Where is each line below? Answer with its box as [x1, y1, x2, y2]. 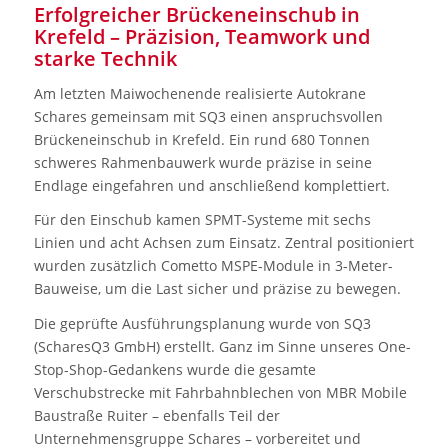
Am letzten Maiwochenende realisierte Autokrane [33, 83, 366, 103]
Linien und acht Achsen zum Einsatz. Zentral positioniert [33, 233, 414, 253]
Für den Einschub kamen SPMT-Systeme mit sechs [33, 210, 371, 230]
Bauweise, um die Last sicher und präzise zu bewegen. [33, 279, 401, 299]
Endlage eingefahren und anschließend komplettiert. [33, 175, 390, 195]
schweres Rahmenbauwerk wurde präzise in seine [33, 152, 372, 172]
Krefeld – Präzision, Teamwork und [33, 22, 370, 50]
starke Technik [33, 44, 177, 72]
